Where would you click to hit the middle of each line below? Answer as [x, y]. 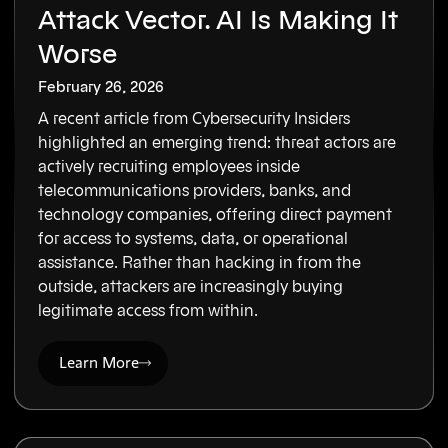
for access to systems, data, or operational [193, 239]
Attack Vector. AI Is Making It [218, 20]
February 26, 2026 [101, 87]
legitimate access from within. [148, 311]
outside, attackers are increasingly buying [191, 287]
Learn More [99, 363]
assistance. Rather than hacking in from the [200, 263]
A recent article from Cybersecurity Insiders [194, 119]
